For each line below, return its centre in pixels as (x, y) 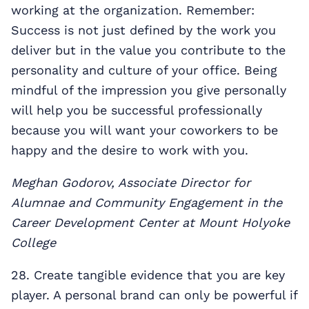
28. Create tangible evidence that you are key (148, 275)
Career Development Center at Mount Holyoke (150, 222)
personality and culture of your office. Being (144, 70)
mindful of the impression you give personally (149, 90)
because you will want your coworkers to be (144, 130)
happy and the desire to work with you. (130, 150)
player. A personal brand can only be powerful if (154, 295)
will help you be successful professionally (137, 110)
